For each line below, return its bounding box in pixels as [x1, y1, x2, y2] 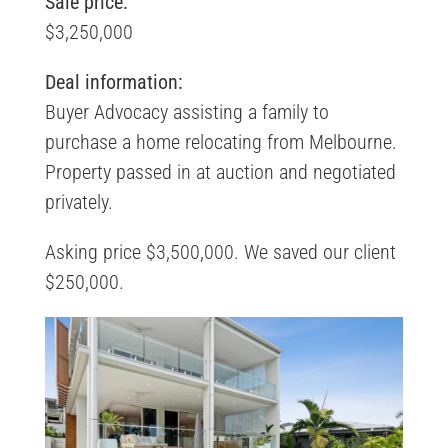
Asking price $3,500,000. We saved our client [44, 239, 396, 264]
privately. [44, 189, 113, 214]
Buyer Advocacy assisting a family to [44, 99, 329, 124]
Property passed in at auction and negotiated [44, 159, 396, 184]
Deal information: [44, 69, 183, 94]
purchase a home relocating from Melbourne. [44, 129, 397, 154]
